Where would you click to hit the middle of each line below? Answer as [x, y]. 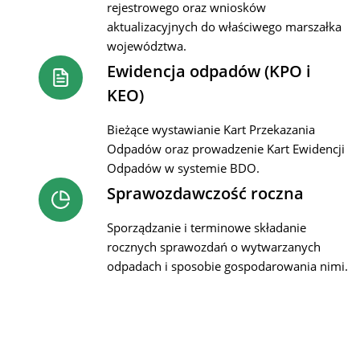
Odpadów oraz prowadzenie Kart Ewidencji [226, 149]
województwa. [147, 46]
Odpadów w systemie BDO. [183, 168]
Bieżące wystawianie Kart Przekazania [211, 129]
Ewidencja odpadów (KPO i [209, 71]
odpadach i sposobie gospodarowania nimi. [227, 266]
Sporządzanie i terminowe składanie [207, 227]
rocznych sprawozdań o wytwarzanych [214, 247]
